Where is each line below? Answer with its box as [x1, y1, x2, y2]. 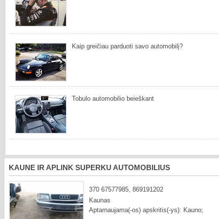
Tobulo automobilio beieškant [71, 95, 154, 103]
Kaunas [89, 197, 111, 204]
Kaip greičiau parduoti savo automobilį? [71, 42, 183, 50]
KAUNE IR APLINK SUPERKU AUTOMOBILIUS [9, 163, 171, 172]
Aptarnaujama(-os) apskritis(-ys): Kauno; [89, 206, 204, 214]
